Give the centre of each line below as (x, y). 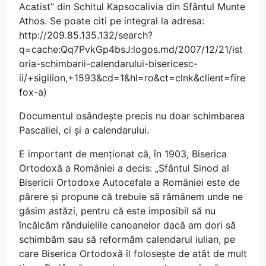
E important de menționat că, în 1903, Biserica (123, 154)
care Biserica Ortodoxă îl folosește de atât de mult (133, 254)
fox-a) (33, 92)
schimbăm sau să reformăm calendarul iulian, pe (127, 239)
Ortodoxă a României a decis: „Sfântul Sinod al (124, 168)
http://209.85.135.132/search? (86, 35)
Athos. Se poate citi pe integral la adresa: (112, 21)
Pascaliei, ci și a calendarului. (84, 130)
